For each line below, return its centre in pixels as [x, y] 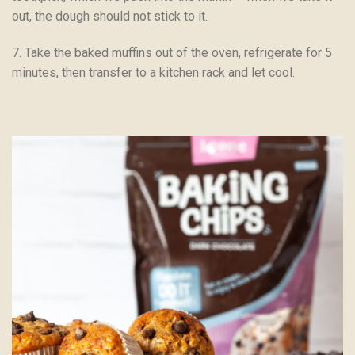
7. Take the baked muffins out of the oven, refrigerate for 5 [172, 53]
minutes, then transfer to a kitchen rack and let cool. [153, 73]
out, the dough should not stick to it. [110, 17]
